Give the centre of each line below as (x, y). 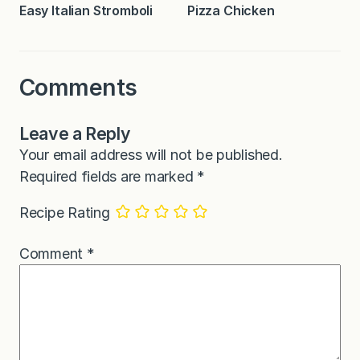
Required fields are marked (108, 177)
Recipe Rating (65, 213)
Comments (78, 88)
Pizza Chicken (231, 11)
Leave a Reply (75, 134)
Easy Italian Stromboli (86, 10)
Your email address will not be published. (151, 155)
